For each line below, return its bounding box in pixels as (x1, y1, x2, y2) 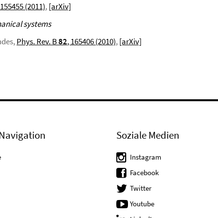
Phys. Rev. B (17, 36, 58, 47)
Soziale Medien (116, 128, 179, 142)
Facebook (130, 168, 159, 177)
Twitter (130, 183, 151, 193)
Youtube (130, 199, 154, 208)
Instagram (130, 152, 161, 162)
